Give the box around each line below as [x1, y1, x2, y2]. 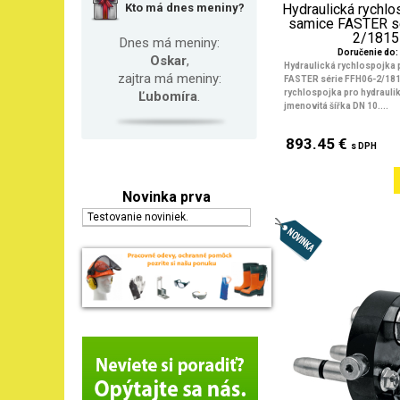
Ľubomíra [138, 87, 197, 104]
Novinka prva [122, 187, 211, 205]
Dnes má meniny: [119, 34, 220, 51]
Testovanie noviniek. [87, 210, 191, 223]
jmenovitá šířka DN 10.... [284, 101, 388, 111]
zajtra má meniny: [117, 70, 221, 87]
